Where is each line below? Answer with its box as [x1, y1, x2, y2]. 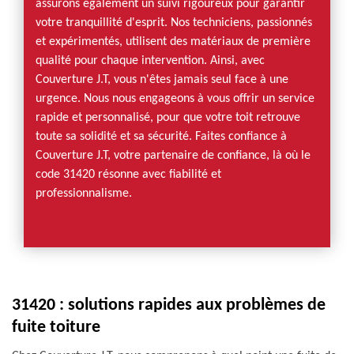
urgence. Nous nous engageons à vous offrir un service [36, 92, 314, 105]
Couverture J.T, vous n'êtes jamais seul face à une [36, 73, 288, 86]
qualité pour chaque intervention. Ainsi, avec [36, 55, 265, 67]
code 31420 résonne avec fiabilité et [36, 168, 221, 181]
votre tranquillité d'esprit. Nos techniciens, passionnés [36, 17, 312, 29]
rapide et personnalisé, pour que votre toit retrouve [36, 111, 300, 124]
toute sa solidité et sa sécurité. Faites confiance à [36, 130, 287, 143]
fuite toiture [12, 318, 100, 337]
